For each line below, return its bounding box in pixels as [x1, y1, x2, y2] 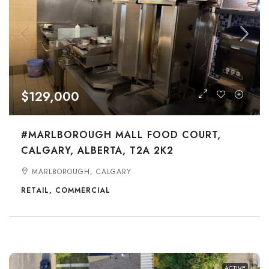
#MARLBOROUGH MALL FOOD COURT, [21, 128, 221, 142]
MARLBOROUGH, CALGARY [32, 166, 131, 177]
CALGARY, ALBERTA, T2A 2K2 [21, 144, 174, 157]
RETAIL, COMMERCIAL [21, 185, 110, 196]
